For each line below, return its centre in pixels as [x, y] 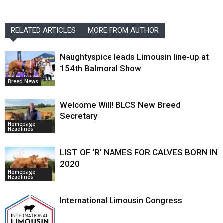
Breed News [23, 81]
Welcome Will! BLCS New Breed [120, 105]
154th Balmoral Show [101, 68]
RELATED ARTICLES [43, 30]
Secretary [78, 116]
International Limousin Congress [121, 200]
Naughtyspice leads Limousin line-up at [134, 57]
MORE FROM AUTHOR [123, 30]
